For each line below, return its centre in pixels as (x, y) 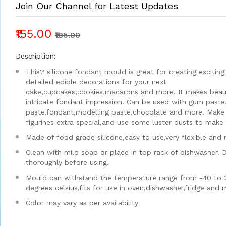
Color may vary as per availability (82, 203)
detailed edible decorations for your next (96, 82)
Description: (36, 56)
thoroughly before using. (67, 162)
